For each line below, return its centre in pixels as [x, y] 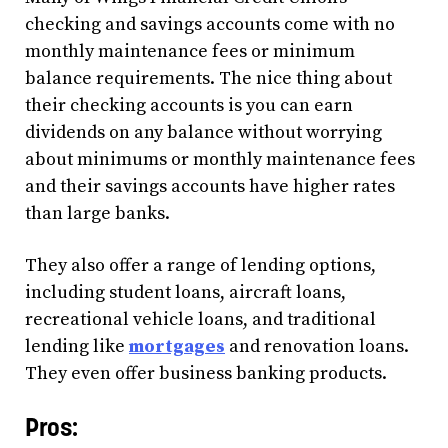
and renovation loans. [317, 346]
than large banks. [97, 213]
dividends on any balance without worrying [203, 132]
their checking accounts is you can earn [189, 105]
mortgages [177, 346]
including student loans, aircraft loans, [185, 292]
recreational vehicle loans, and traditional [200, 319]
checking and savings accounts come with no [210, 24]
